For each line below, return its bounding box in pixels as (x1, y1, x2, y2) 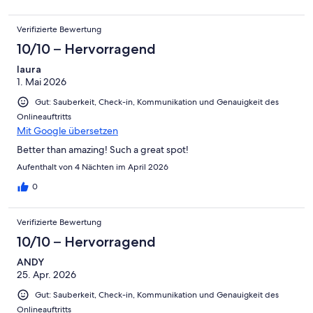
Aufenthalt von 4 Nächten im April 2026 (17, 161, 168, 173)
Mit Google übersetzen (17, 124, 118, 137)
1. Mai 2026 (17, 75, 66, 88)
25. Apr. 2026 (17, 268, 76, 281)
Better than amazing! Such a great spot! (17, 143, 189, 156)
